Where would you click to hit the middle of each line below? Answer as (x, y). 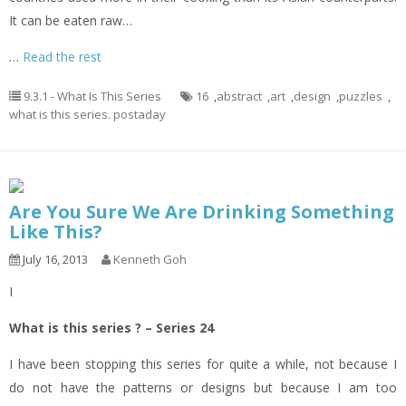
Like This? (56, 232)
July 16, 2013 (54, 259)
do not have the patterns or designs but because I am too (203, 387)
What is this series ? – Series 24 (111, 328)
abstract (239, 96)
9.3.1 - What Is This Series (92, 96)
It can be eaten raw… (71, 20)
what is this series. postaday (87, 114)
